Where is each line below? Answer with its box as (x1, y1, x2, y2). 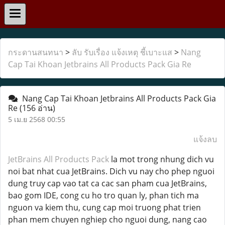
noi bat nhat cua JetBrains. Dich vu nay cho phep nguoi (8, 166, 214, 177)
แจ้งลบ (193, 134, 217, 145)
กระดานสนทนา (8, 47, 63, 58)
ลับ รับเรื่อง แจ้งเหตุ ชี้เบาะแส (72, 47, 172, 58)
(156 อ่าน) (20, 102, 55, 114)
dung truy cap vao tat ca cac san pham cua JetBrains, (8, 178, 207, 189)
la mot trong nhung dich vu (109, 154, 214, 165)
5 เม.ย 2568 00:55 (8, 115, 65, 124)
